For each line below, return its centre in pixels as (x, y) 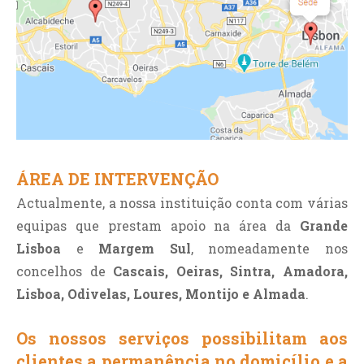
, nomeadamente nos (269, 248)
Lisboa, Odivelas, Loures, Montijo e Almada (161, 293)
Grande (324, 225)
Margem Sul (145, 248)
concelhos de (65, 271)
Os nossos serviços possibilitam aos (182, 338)
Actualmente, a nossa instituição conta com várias (182, 202)
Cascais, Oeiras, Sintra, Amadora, (231, 271)
